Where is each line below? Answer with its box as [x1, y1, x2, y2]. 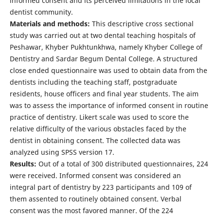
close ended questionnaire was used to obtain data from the [9, 65, 207, 75]
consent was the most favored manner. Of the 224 [9, 205, 173, 215]
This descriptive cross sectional [90, 18, 194, 28]
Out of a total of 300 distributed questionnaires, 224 [36, 159, 208, 168]
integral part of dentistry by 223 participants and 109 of [9, 182, 192, 192]
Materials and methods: [9, 18, 90, 28]
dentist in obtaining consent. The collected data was [9, 135, 181, 145]
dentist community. [9, 7, 73, 17]
